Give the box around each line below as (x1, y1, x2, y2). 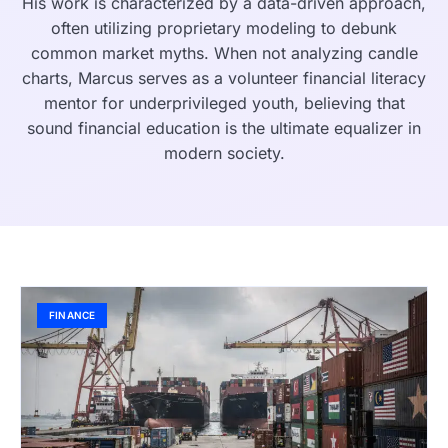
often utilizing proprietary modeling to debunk (51, 18, 397, 39)
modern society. (163, 143, 285, 164)
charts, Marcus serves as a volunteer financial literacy (22, 68, 426, 89)
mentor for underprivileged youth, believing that (43, 93, 405, 114)
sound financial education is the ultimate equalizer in (27, 118, 421, 139)
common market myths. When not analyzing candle (30, 43, 418, 64)
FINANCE (49, 309, 96, 322)
